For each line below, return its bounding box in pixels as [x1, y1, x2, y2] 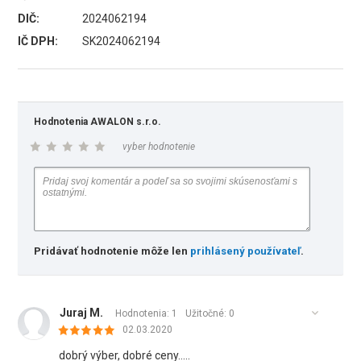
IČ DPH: [18, 35, 59, 48]
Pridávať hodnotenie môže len [34, 245, 191, 257]
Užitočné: [185, 308, 230, 319]
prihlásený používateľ [190, 245, 301, 257]
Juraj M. [60, 306, 104, 319]
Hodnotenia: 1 [115, 308, 178, 319]
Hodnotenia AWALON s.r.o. [34, 116, 162, 127]
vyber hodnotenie [122, 141, 196, 152]
